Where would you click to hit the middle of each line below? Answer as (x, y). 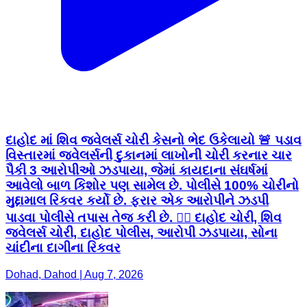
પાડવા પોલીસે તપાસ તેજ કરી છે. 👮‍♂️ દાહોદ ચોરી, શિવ (144, 218)
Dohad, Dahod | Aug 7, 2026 (74, 274)
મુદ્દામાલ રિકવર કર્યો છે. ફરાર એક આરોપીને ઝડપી (137, 201)
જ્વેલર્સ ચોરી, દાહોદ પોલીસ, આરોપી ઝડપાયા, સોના (142, 233)
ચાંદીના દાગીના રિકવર (63, 248)
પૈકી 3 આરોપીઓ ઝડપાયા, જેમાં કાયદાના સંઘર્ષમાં (137, 171)
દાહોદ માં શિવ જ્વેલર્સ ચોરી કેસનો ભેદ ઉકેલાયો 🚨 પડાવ (153, 140)
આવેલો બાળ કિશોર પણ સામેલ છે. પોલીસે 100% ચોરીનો (152, 186)
